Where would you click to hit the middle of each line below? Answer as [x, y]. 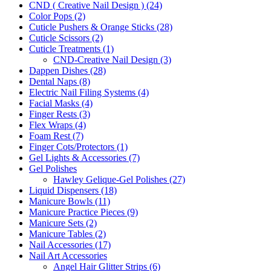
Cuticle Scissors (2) [66, 38]
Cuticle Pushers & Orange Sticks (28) [101, 27]
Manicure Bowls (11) [70, 201]
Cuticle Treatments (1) [71, 48]
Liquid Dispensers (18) [73, 190]
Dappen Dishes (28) [67, 70]
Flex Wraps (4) [57, 125]
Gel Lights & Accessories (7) [84, 157]
